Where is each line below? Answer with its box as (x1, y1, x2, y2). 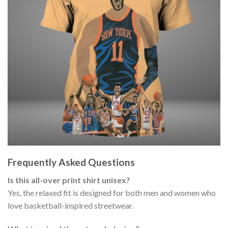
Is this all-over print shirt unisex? (8, 175, 130, 185)
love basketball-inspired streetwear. (8, 200, 133, 210)
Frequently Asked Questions (8, 156, 135, 168)
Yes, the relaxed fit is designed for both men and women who (8, 187, 216, 197)
